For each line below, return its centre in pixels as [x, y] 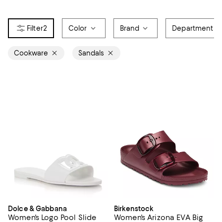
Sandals [91, 53]
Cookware [31, 53]
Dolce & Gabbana [37, 208]
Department [193, 28]
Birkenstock [134, 208]
